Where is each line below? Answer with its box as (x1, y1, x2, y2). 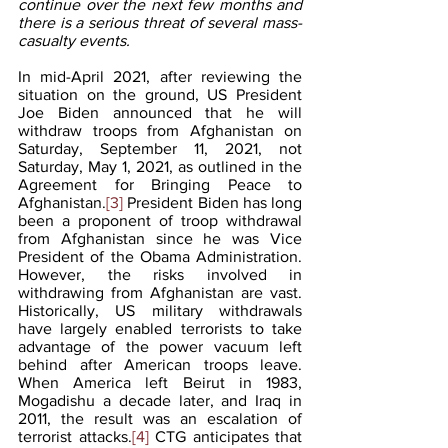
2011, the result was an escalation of (18, 409, 302, 427)
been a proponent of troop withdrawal (18, 211, 302, 229)
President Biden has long (123, 193, 302, 211)
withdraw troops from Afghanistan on (18, 121, 302, 139)
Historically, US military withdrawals (18, 301, 302, 319)
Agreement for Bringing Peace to (18, 175, 302, 193)
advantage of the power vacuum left (18, 337, 302, 355)
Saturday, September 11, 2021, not (18, 139, 302, 157)
